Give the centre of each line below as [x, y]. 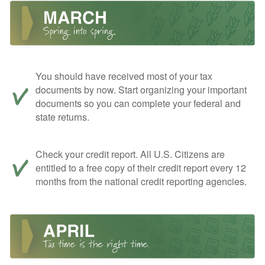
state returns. [62, 117]
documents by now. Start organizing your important [141, 89]
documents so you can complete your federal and [138, 103]
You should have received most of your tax [124, 76]
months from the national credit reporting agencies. [141, 181]
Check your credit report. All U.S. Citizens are [130, 154]
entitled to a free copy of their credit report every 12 [141, 167]
